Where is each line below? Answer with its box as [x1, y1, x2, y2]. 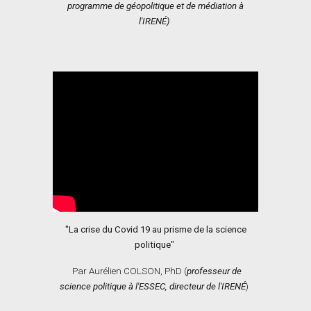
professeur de [186, 266, 242, 277]
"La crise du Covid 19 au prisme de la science [65, 224, 246, 235]
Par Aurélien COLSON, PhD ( [69, 266, 187, 277]
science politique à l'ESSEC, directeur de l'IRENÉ [60, 281, 246, 292]
